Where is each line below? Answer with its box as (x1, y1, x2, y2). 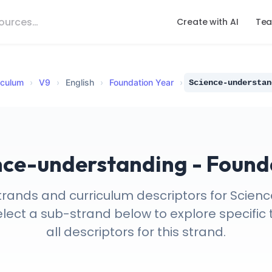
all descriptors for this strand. (46, 223, 226, 241)
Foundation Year (109, 77, 174, 88)
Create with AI (177, 16, 239, 28)
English (66, 77, 94, 88)
